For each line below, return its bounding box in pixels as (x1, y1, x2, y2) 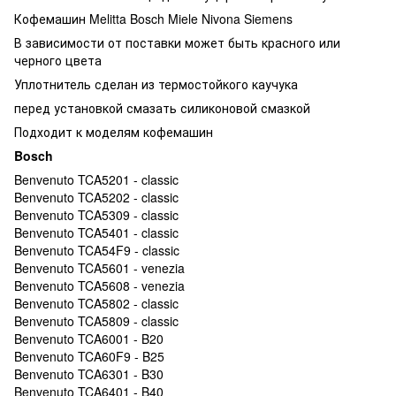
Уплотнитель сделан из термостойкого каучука (14, 74, 298, 93)
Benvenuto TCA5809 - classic (14, 311, 179, 330)
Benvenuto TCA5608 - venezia (14, 276, 185, 294)
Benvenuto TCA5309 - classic (14, 205, 179, 224)
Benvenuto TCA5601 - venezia (14, 258, 185, 277)
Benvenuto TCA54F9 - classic (14, 240, 179, 259)
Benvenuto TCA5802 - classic (14, 293, 179, 312)
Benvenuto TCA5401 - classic (14, 223, 179, 241)
